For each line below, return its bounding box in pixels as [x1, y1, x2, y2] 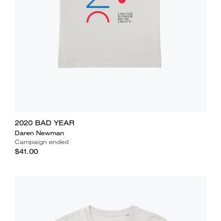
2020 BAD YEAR [14, 118, 74, 127]
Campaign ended [14, 137, 69, 146]
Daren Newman [14, 128, 64, 137]
